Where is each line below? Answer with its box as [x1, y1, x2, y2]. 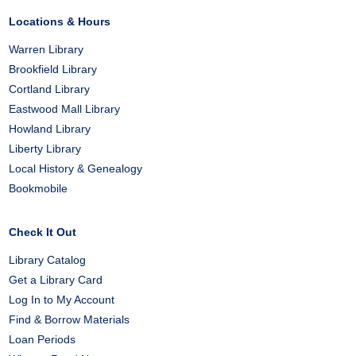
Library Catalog [9, 253, 87, 266]
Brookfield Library [9, 63, 98, 75]
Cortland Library [9, 83, 91, 95]
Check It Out [9, 226, 77, 238]
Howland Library [9, 122, 91, 135]
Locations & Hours [9, 15, 111, 28]
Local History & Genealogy [9, 162, 143, 175]
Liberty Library [9, 142, 82, 155]
